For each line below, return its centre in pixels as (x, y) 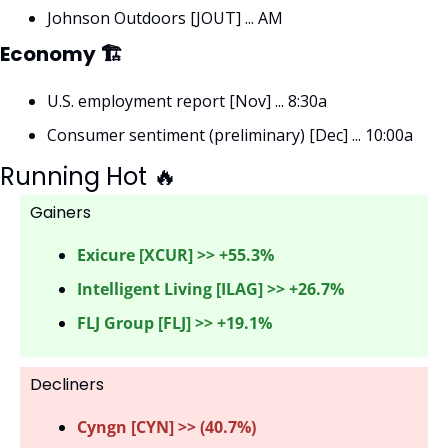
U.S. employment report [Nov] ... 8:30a (187, 101)
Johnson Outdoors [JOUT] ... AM (165, 18)
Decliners (67, 384)
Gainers (62, 212)
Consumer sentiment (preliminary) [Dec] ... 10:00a (230, 135)
